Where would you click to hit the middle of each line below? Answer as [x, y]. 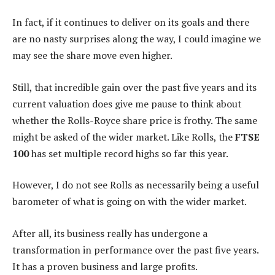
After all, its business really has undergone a [110, 233]
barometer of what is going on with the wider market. [130, 202]
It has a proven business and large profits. [105, 266]
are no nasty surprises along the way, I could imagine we [137, 39]
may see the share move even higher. [92, 56]
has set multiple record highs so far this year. [129, 153]
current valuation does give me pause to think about [127, 103]
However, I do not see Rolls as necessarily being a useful [136, 185]
